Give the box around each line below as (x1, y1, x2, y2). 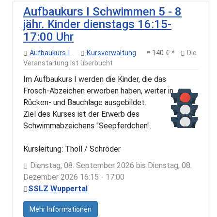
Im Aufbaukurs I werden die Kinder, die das (23, 74, 166, 84)
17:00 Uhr (23, 30, 74, 44)
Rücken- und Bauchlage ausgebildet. (23, 97, 146, 107)
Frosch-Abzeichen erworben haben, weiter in (23, 86, 173, 95)
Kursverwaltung (87, 48, 136, 57)
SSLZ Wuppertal (28, 184, 88, 193)
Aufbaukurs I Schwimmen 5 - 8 (23, 4, 182, 18)
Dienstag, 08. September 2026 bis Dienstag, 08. (28, 160, 192, 170)
